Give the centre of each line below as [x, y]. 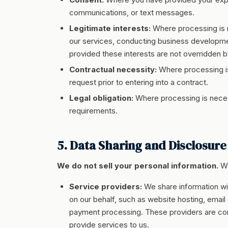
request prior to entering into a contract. [139, 82]
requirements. [93, 111]
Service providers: [106, 187]
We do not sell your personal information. [138, 166]
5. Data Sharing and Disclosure [142, 145]
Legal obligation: [101, 98]
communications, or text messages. [132, 12]
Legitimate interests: [110, 28]
